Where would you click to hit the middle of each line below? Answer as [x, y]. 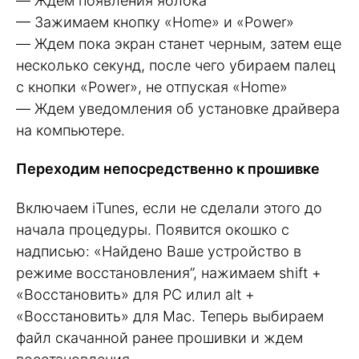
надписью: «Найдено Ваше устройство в [159, 252]
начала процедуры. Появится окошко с [153, 230]
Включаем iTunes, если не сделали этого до [169, 208]
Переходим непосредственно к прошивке [168, 169]
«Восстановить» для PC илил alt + [135, 295]
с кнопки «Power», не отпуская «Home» [152, 87]
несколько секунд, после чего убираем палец [176, 65]
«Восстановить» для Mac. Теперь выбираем [170, 317]
